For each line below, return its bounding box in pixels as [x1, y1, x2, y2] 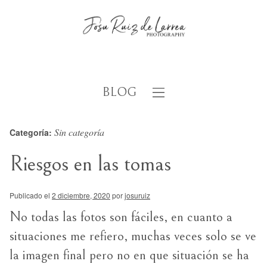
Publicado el [10, 190, 50, 200]
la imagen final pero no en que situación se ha [10, 247, 249, 263]
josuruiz [125, 190, 150, 200]
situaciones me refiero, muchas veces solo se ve [10, 228, 256, 244]
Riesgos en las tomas [10, 152, 171, 176]
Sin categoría [54, 126, 104, 138]
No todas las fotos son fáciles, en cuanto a [10, 209, 232, 225]
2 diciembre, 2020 [52, 190, 110, 200]
